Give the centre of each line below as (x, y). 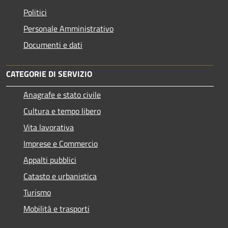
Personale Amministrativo (68, 28)
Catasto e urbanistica (60, 176)
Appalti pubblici (50, 160)
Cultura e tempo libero (62, 111)
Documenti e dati (53, 45)
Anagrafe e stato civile (62, 94)
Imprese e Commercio (61, 143)
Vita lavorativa (49, 127)
